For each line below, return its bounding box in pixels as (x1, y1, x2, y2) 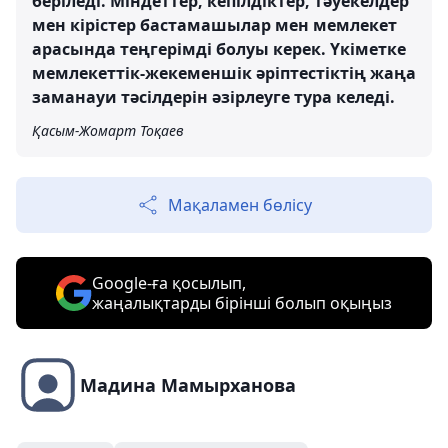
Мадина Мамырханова (80, 372, 296, 397)
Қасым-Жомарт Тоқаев (32, 120, 184, 140)
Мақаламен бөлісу (168, 193, 312, 216)
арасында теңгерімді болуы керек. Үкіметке (32, 37, 406, 60)
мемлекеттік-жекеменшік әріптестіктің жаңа (32, 61, 416, 84)
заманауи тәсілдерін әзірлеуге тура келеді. (32, 85, 395, 108)
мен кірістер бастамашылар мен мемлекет (32, 13, 397, 36)
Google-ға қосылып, (92, 271, 246, 294)
